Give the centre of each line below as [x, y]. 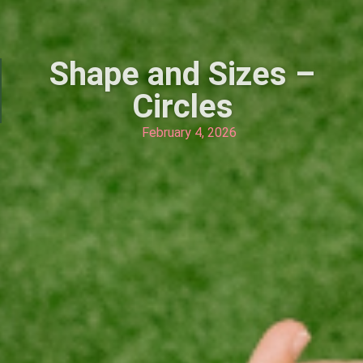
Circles [182, 107]
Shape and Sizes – [182, 75]
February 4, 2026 [189, 133]
